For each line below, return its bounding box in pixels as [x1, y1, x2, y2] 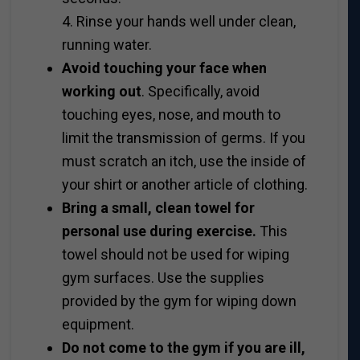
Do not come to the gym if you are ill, [61, 339, 305, 357]
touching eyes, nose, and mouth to [61, 106, 280, 124]
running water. [61, 36, 152, 54]
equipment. [61, 316, 134, 333]
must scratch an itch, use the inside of [61, 153, 306, 170]
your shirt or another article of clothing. [61, 176, 308, 194]
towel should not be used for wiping [61, 246, 289, 264]
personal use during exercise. [61, 223, 256, 240]
